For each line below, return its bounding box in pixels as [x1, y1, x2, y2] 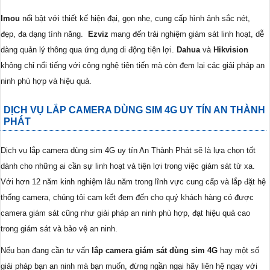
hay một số [218, 245, 259, 255]
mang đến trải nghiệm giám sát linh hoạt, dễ [108, 29, 264, 39]
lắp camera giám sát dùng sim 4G [92, 245, 218, 255]
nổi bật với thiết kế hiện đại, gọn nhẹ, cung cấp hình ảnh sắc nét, [20, 13, 250, 23]
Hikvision [213, 45, 248, 54]
